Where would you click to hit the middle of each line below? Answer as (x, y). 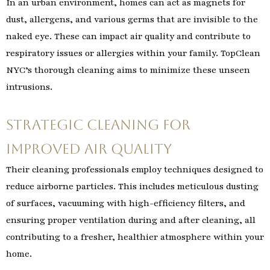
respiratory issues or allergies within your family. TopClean (133, 53)
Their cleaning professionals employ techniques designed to (135, 170)
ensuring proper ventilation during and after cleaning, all (131, 220)
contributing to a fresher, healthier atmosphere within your (135, 237)
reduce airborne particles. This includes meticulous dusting (132, 187)
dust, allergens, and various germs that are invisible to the (132, 19)
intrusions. (29, 86)
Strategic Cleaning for (98, 125)
